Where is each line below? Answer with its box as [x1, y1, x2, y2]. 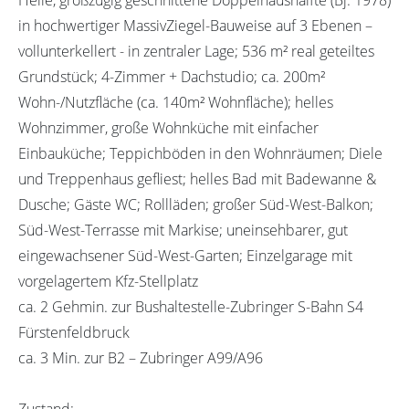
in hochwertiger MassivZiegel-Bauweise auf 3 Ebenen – [18, 15, 372, 36]
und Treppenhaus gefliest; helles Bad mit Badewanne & [18, 168, 376, 189]
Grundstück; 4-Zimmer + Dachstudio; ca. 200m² [18, 66, 325, 87]
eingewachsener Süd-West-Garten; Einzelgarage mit [18, 245, 352, 266]
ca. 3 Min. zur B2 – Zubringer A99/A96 [18, 347, 263, 368]
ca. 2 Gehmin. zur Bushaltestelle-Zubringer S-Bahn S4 [18, 296, 363, 317]
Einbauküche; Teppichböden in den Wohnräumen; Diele [18, 142, 383, 163]
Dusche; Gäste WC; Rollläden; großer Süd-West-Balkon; [18, 194, 373, 215]
